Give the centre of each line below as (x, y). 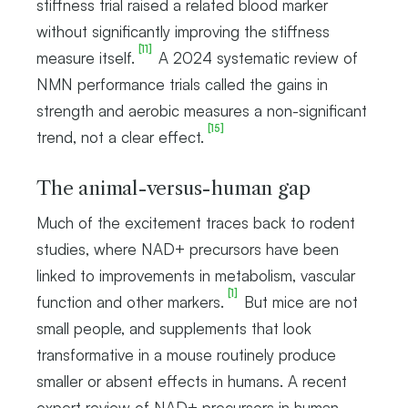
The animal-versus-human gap (173, 188)
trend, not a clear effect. (120, 137)
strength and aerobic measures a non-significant (202, 110)
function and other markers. (130, 301)
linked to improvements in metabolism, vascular (196, 275)
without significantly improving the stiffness (183, 31)
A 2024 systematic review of (256, 57)
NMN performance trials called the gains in (182, 84)
